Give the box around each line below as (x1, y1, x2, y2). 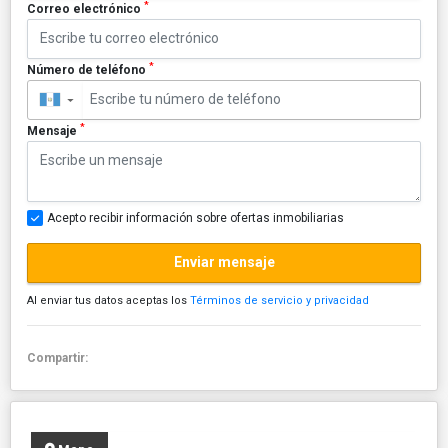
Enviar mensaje (173, 254, 275, 271)
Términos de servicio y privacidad (190, 293, 369, 307)
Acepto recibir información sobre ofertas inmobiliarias (47, 210, 344, 225)
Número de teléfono (27, 62, 149, 77)
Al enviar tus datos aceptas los (27, 293, 190, 307)
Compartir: (27, 350, 94, 365)
